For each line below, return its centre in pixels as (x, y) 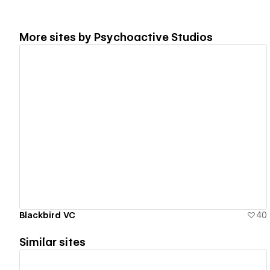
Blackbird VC (47, 215)
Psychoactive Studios (153, 37)
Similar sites (52, 242)
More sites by (57, 37)
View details (138, 127)
